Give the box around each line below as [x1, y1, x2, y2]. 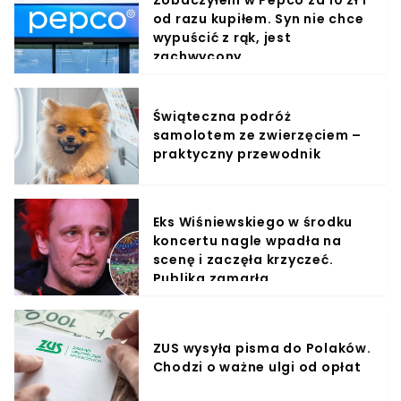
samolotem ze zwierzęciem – [152, 126, 363, 145]
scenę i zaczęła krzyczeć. [152, 250, 334, 269]
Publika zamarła [152, 269, 269, 287]
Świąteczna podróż [152, 107, 292, 126]
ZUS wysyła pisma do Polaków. [152, 338, 371, 357]
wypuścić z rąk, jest [152, 28, 292, 47]
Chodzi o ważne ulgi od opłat [152, 357, 362, 376]
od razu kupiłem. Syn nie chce [152, 9, 364, 28]
